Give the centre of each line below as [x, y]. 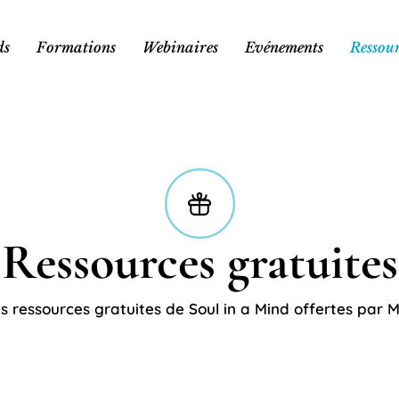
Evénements [284, 47]
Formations [76, 47]
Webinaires [180, 47]
